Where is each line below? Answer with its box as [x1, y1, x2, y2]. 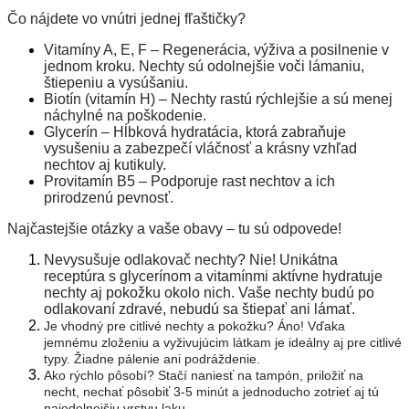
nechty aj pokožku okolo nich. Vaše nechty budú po [44, 284, 374, 300]
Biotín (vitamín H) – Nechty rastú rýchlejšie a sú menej [44, 90, 393, 107]
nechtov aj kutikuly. [44, 156, 166, 173]
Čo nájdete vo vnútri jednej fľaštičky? [7, 10, 246, 26]
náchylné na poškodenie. [44, 107, 206, 123]
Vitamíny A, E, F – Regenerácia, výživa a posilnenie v [44, 41, 389, 58]
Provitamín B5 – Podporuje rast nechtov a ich [44, 173, 335, 189]
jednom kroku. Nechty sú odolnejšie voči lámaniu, [44, 58, 364, 74]
